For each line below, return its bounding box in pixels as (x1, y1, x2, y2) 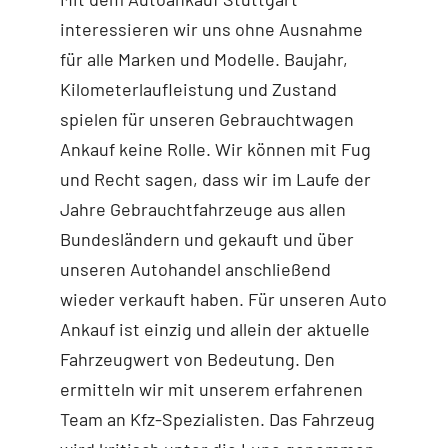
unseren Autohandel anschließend (59, 257, 331, 280)
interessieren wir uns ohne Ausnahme (59, 17, 363, 40)
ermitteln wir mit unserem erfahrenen (59, 377, 363, 400)
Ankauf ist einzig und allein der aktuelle (59, 317, 370, 340)
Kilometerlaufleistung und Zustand (59, 77, 337, 100)
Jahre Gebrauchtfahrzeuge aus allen (59, 197, 346, 220)
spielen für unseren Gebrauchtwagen (59, 107, 354, 130)
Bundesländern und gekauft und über (59, 227, 354, 250)
